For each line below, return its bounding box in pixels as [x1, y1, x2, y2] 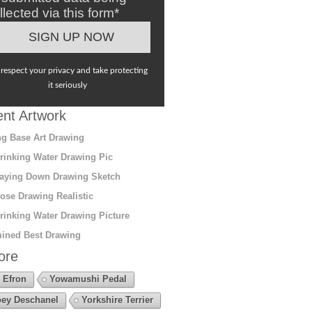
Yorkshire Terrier [81, 294, 153, 305]
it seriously [48, 80, 88, 89]
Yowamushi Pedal [49, 273, 127, 284]
